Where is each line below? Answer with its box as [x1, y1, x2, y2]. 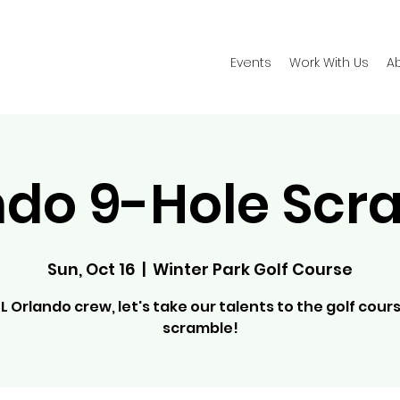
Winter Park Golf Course [153, 258, 353, 281]
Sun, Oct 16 [47, 258, 135, 281]
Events [230, 54, 271, 71]
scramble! [162, 318, 238, 339]
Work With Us [289, 54, 369, 71]
